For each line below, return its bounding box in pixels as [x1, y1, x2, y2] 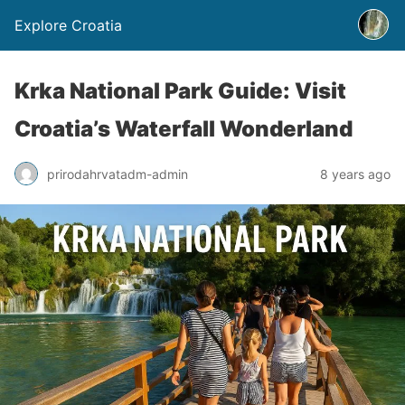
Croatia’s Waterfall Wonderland [14, 116, 353, 142]
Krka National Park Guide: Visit [14, 78, 346, 104]
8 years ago [320, 165, 391, 182]
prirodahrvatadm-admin [47, 165, 188, 182]
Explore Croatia [14, 16, 122, 34]
